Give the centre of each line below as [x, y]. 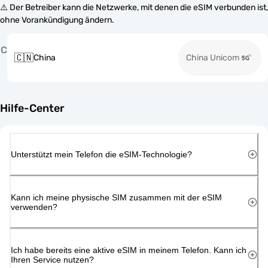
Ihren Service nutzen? [52, 259]
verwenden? [34, 207]
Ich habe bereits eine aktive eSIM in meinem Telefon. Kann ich [129, 250]
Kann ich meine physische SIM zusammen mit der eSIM [116, 197]
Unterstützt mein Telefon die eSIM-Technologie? [101, 154]
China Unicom [213, 58]
